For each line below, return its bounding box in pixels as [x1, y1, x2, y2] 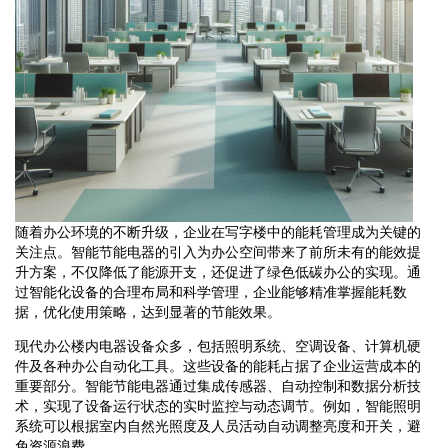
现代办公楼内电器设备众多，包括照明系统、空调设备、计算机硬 [15, 337, 421, 354]
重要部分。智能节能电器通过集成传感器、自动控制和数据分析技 [15, 377, 421, 394]
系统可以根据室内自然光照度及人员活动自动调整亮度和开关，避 [15, 417, 421, 434]
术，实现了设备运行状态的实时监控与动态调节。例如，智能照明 [15, 397, 421, 414]
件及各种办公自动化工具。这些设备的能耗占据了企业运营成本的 [15, 357, 421, 374]
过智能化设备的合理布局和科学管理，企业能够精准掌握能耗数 [15, 283, 407, 300]
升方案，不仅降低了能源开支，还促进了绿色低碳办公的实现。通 [15, 263, 421, 280]
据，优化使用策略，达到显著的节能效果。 [15, 303, 281, 320]
